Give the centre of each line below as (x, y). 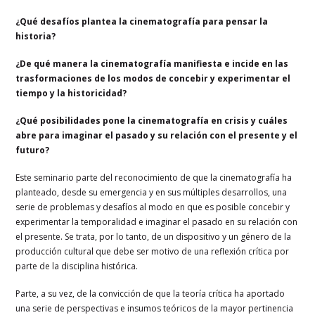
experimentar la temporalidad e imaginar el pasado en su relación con (157, 221)
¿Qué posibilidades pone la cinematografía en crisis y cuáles (152, 120)
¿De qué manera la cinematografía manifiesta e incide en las (152, 63)
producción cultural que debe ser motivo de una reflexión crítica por (153, 251)
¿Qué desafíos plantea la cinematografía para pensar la (142, 21)
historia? (36, 36)
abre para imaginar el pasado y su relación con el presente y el (157, 135)
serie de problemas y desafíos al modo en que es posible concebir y (153, 207)
